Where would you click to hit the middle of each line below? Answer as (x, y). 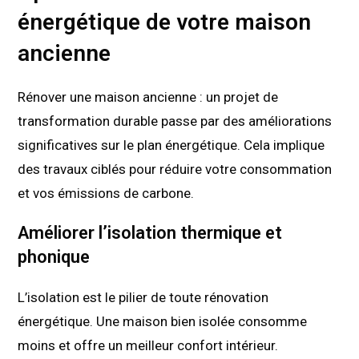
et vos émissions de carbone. (106, 194)
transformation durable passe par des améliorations (175, 121)
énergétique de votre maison (165, 22)
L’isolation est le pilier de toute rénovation (143, 298)
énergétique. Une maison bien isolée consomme (163, 322)
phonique (54, 257)
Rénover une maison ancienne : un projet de (148, 97)
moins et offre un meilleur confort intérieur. (148, 346)
